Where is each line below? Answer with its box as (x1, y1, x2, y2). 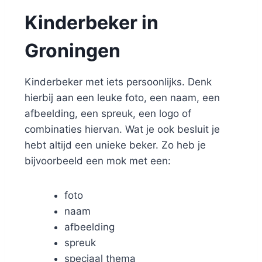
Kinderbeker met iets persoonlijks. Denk (25, 76, 212, 88)
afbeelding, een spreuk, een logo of (25, 108, 191, 119)
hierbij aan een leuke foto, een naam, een (25, 92, 220, 104)
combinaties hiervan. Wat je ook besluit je (25, 123, 220, 135)
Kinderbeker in (25, 11, 158, 34)
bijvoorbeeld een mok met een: (25, 155, 171, 167)
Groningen (25, 39, 125, 62)
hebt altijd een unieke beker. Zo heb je (25, 139, 206, 151)
